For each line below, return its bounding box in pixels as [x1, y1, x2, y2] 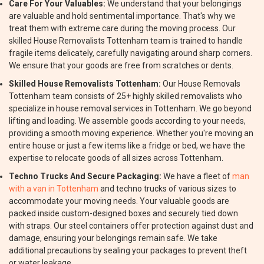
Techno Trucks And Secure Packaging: [9, 171, 161, 181]
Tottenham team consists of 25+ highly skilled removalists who [9, 91, 242, 101]
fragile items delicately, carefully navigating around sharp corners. [9, 48, 252, 58]
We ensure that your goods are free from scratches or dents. [9, 61, 233, 70]
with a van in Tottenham [9, 184, 98, 193]
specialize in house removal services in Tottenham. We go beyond [9, 104, 252, 113]
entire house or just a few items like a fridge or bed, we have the [9, 141, 245, 150]
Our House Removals [161, 79, 240, 88]
